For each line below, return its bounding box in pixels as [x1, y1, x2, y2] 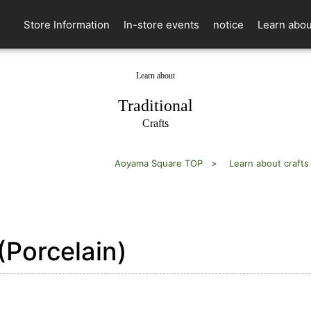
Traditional [118, 96, 193, 115]
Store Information [24, 18, 110, 31]
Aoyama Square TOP [115, 158, 203, 169]
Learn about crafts [229, 158, 309, 169]
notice [213, 18, 244, 31]
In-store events [124, 18, 199, 31]
